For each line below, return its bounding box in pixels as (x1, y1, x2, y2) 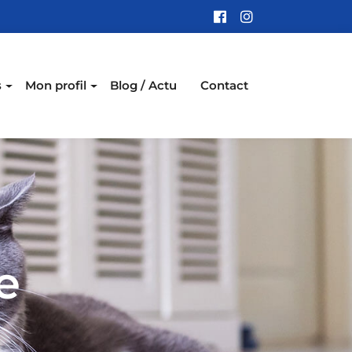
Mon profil (25, 78, 86, 93)
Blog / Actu (110, 78, 177, 93)
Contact (200, 78, 248, 93)
